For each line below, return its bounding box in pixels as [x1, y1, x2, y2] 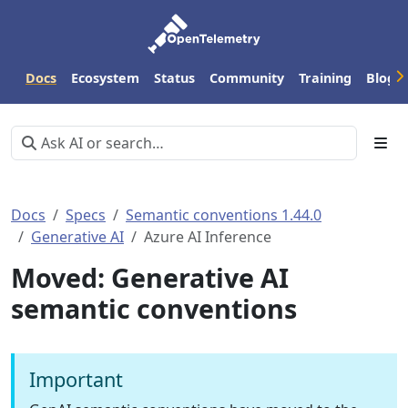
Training [299, 68, 352, 87]
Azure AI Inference [144, 227, 271, 247]
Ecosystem [71, 68, 139, 87]
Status [154, 68, 195, 87]
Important [29, 366, 123, 393]
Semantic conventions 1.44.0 [126, 205, 321, 225]
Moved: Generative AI [11, 260, 289, 295]
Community [209, 68, 284, 87]
